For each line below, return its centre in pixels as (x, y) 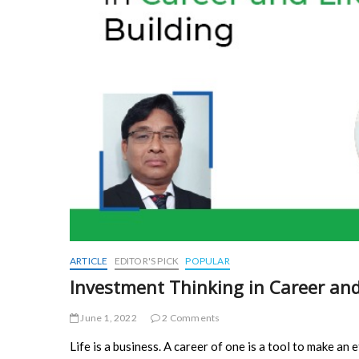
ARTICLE (89, 261)
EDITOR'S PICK (147, 261)
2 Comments (190, 318)
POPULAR (208, 261)
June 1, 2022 (108, 318)
